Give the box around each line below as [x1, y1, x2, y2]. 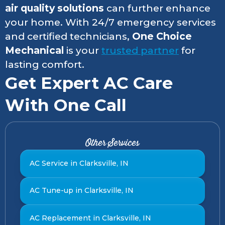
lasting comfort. [5, 58, 84, 70]
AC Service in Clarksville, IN [29, 158, 129, 168]
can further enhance [104, 2, 210, 14]
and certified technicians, [5, 30, 132, 42]
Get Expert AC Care [5, 72, 173, 93]
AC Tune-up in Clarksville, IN [29, 186, 134, 195]
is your [64, 44, 101, 56]
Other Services [85, 136, 140, 150]
